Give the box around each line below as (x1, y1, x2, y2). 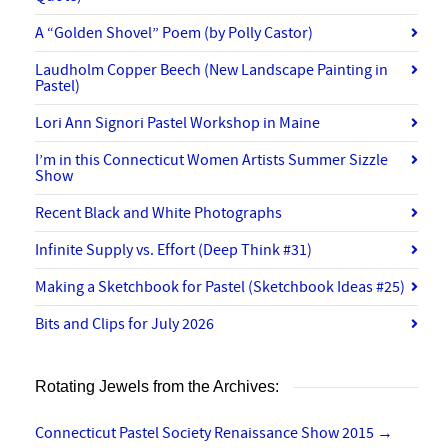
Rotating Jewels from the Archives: (35, 377, 279, 395)
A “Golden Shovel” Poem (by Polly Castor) (35, 22, 313, 43)
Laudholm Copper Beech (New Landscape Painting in (35, 59, 388, 80)
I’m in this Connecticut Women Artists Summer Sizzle (35, 149, 388, 170)
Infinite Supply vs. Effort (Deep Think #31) (35, 239, 312, 260)
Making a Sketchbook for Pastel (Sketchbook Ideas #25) (35, 276, 405, 297)
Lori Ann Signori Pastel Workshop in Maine (35, 112, 320, 133)
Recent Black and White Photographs (35, 202, 282, 223)
